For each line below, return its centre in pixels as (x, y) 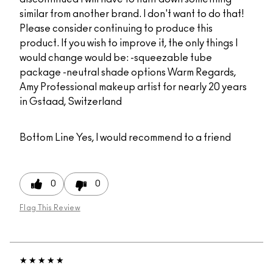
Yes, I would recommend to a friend (153, 138)
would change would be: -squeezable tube (116, 58)
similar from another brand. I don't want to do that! (132, 14)
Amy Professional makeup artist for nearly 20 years (133, 87)
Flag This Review (50, 208)
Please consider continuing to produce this (116, 29)
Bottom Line (47, 138)
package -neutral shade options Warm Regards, (128, 73)
